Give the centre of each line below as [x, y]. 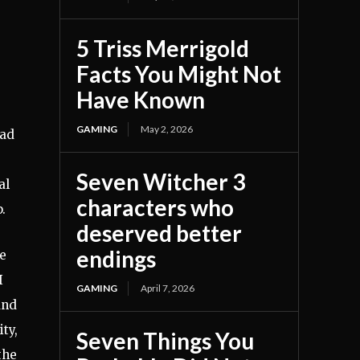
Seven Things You [166, 340]
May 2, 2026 [167, 129]
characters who [155, 207]
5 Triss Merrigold [163, 48]
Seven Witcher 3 [161, 181]
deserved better [160, 233]
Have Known [141, 99]
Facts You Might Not [179, 74]
